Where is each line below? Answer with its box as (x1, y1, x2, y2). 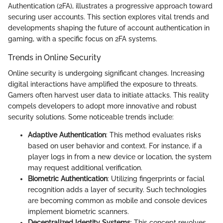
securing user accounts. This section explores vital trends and (8, 12, 209, 21)
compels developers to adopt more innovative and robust (8, 102, 197, 111)
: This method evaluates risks (106, 131, 201, 139)
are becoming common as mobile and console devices (28, 197, 207, 205)
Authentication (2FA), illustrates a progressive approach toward (8, 1, 213, 10)
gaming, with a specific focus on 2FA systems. (8, 34, 157, 43)
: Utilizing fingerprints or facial (108, 175, 205, 183)
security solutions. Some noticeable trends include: (8, 113, 174, 121)
